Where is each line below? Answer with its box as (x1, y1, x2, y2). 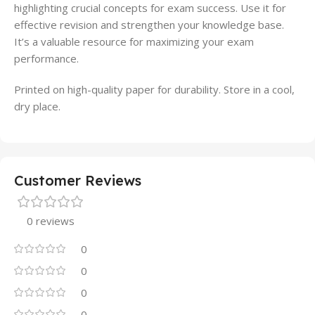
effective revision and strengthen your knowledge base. (14, 17, 284, 32)
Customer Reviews (14, 171, 141, 189)
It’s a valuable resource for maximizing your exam (14, 34, 254, 49)
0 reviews (27, 213, 75, 228)
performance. (14, 51, 79, 65)
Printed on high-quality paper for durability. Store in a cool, (14, 82, 295, 96)
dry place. (14, 98, 60, 113)
